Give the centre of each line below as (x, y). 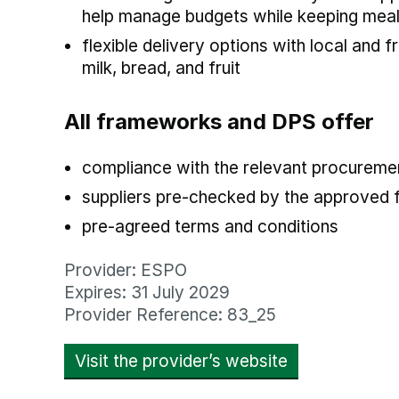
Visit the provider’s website (181, 361)
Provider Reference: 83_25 (170, 315)
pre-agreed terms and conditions (210, 227)
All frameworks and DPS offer (219, 122)
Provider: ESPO (126, 270)
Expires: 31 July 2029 (147, 293)
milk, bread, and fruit (161, 68)
